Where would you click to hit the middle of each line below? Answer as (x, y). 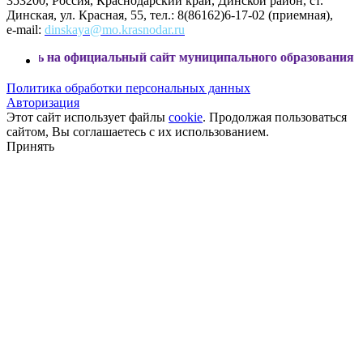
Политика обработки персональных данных (128, 88)
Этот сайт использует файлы (88, 117)
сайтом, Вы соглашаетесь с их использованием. (138, 131)
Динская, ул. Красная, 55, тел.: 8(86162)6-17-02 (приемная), (170, 15)
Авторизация (43, 102)
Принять (30, 146)
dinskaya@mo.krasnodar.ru (115, 29)
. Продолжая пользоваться (275, 117)
